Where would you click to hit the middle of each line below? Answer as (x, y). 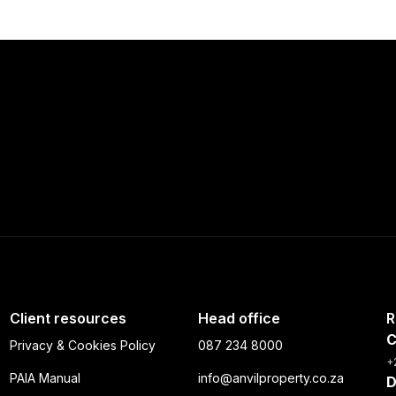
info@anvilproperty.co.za (270, 378)
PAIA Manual (45, 378)
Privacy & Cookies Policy (82, 345)
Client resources (68, 318)
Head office (239, 318)
